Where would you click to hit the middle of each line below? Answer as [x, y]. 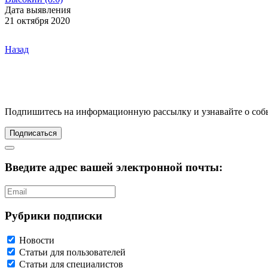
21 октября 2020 [37, 20]
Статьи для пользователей [72, 252]
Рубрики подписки [54, 215]
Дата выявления [38, 10]
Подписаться [33, 133]
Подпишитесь [33, 111]
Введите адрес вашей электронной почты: [114, 167]
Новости [37, 240]
